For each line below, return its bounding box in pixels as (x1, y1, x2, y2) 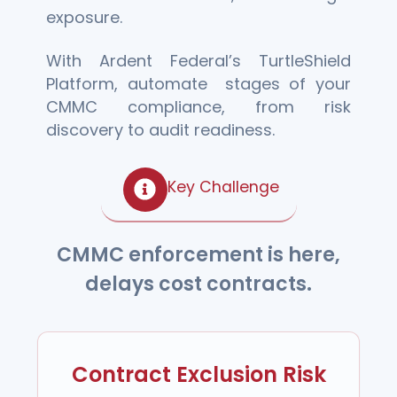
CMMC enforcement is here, (57, 240, 340, 269)
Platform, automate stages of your (46, 73, 351, 96)
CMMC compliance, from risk (46, 96, 351, 119)
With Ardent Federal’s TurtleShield (46, 50, 351, 73)
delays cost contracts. (85, 269, 312, 298)
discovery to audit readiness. (46, 119, 276, 142)
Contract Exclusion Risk (71, 360, 326, 390)
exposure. (46, 5, 123, 28)
